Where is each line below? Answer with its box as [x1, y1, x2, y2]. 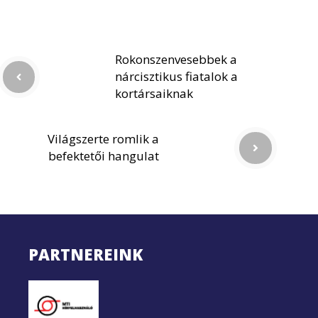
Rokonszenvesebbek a [115, 51, 237, 68]
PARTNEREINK [28, 243, 143, 265]
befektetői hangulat [48, 148, 159, 165]
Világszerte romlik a [48, 131, 159, 148]
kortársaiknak [115, 85, 193, 102]
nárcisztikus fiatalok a [115, 68, 238, 85]
